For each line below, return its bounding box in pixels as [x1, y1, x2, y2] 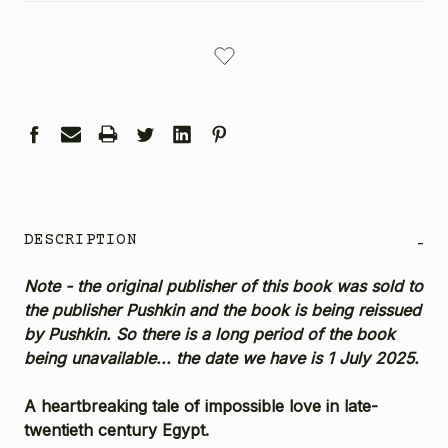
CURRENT [24, 27, 80, 44]
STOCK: [24, 48, 72, 65]
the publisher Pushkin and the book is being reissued [24, 299, 421, 320]
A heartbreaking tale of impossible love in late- [24, 395, 378, 416]
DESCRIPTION [24, 230, 137, 249]
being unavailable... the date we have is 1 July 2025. [24, 347, 419, 368]
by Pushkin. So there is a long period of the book [24, 323, 395, 344]
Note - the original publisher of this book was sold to [24, 275, 423, 296]
